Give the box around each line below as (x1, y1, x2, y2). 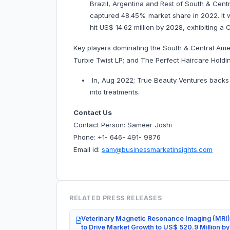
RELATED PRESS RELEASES (69, 194, 162, 202)
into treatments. (90, 88, 140, 97)
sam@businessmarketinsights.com (102, 145, 213, 154)
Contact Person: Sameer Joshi (73, 121, 172, 129)
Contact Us (73, 108, 112, 117)
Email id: (73, 145, 102, 154)
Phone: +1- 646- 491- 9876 (73, 133, 161, 142)
